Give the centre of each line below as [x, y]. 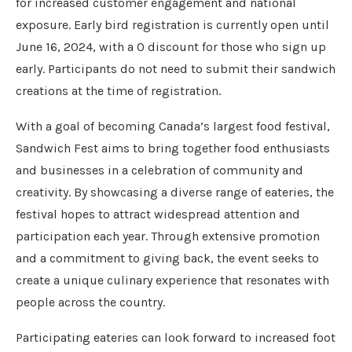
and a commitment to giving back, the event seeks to [167, 258]
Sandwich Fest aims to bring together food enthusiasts [173, 148]
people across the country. [90, 302]
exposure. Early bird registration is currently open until [172, 25]
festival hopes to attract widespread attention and [158, 214]
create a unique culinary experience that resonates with [172, 280]
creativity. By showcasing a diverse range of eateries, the [175, 192]
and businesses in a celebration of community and [159, 170]
